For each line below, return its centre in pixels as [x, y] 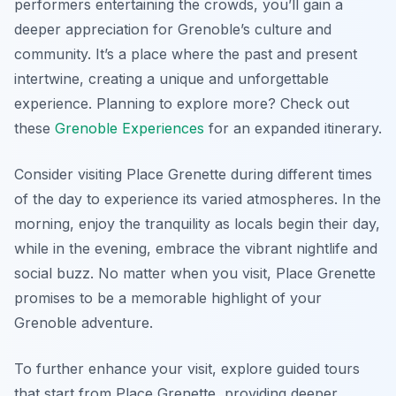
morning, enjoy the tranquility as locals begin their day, [197, 224]
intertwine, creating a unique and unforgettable [171, 79]
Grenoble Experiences [129, 129]
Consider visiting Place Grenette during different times [193, 175]
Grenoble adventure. [84, 323]
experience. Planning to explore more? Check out [182, 104]
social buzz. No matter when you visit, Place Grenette [195, 274]
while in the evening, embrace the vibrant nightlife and [196, 249]
